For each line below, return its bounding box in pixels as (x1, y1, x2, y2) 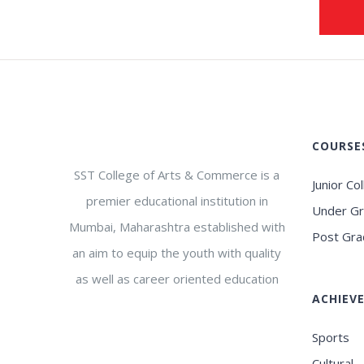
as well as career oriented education (75, 270, 279, 287)
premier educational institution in (85, 192, 268, 209)
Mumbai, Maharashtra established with (68, 218, 285, 235)
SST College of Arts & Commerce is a (74, 166, 280, 183)
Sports (312, 328, 350, 345)
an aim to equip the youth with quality (72, 244, 282, 261)
